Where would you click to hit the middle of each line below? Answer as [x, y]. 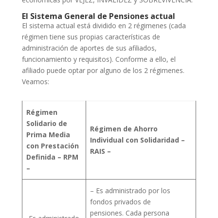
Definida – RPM [52, 157]
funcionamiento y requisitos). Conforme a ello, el [99, 59]
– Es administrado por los [130, 190]
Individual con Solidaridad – [137, 140]
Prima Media [48, 134]
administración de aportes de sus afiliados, [89, 48]
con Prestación [53, 145]
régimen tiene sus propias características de [91, 36]
